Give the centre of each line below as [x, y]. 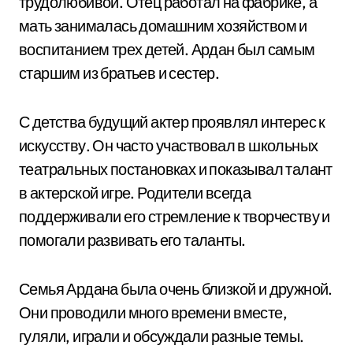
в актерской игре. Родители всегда [135, 193]
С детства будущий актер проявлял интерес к [172, 122]
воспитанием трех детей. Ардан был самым [167, 49]
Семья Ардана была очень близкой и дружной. [176, 289]
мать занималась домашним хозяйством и [163, 26]
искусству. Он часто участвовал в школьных [169, 145]
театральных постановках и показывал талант [176, 169]
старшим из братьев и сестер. [119, 73]
